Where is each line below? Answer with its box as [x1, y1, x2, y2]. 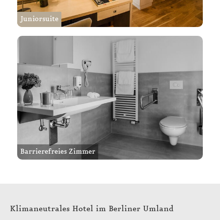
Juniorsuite [20, 15, 58, 24]
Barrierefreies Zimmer [20, 147, 95, 156]
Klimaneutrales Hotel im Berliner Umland [10, 204, 174, 214]
